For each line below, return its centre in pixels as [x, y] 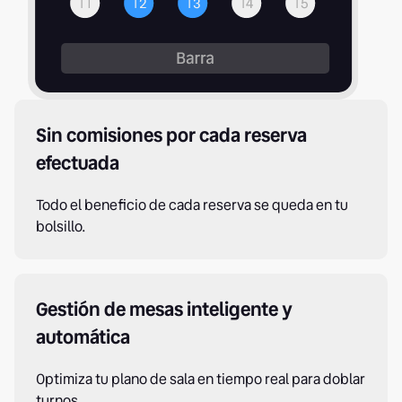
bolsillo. [61, 226]
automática [83, 336]
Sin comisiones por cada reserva [171, 135]
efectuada [78, 162]
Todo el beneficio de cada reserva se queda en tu [192, 205]
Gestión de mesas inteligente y [164, 309]
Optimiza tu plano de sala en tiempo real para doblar [201, 379]
